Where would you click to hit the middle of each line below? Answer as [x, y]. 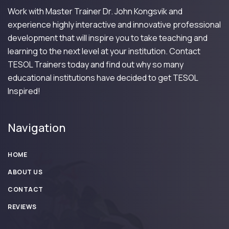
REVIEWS [22, 207]
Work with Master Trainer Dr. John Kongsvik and [95, 11]
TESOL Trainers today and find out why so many [96, 64]
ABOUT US [25, 172]
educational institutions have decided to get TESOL [103, 77]
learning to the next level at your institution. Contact [104, 51]
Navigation [37, 128]
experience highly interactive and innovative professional [114, 24]
